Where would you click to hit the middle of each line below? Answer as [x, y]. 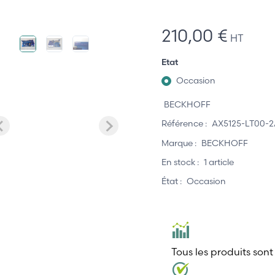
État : [172, 181]
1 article [219, 162]
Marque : [179, 143]
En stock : [180, 162]
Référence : [184, 124]
